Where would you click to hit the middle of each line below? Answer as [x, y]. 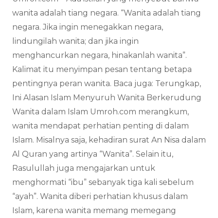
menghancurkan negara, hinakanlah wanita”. [100, 55]
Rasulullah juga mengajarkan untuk [84, 168]
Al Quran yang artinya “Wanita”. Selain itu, [93, 154]
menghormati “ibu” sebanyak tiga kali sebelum [103, 182]
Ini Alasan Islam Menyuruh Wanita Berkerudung [107, 98]
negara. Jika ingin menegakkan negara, [88, 27]
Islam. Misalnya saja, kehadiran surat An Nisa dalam [109, 140]
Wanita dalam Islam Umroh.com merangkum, [100, 112]
